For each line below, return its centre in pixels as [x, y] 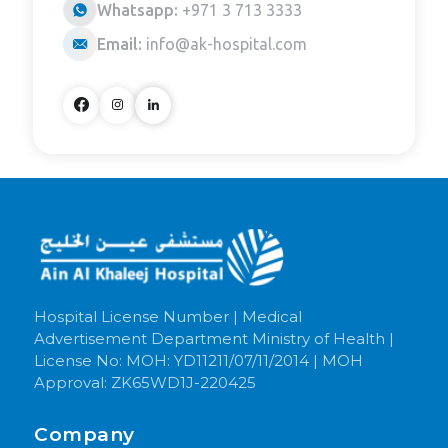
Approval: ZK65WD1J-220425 [145, 382]
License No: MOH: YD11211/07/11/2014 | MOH [199, 360]
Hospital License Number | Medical [168, 316]
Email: [120, 43]
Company [84, 434]
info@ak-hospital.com [227, 43]
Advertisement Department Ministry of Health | [214, 338]
